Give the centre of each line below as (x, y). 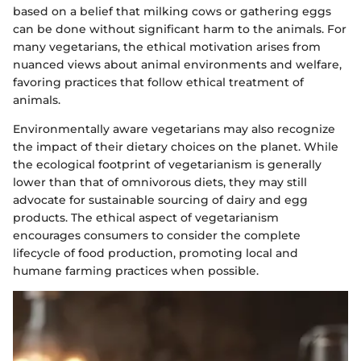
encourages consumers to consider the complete (157, 235)
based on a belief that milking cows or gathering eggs (172, 11)
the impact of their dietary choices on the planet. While (176, 146)
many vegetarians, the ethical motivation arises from (167, 46)
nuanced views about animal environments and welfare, (177, 64)
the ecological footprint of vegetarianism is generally (167, 164)
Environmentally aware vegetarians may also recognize (174, 129)
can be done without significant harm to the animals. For (180, 29)
